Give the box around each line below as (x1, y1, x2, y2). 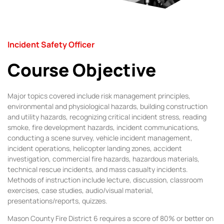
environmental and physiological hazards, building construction (7, 101, 207, 111)
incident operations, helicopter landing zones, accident (7, 143, 182, 153)
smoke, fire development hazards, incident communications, (7, 122, 199, 132)
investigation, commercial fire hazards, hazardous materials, (7, 153, 199, 163)
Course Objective (7, 57, 156, 82)
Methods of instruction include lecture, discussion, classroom (7, 174, 203, 184)
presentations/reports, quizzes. (7, 195, 107, 205)
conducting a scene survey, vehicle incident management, (7, 132, 192, 142)
